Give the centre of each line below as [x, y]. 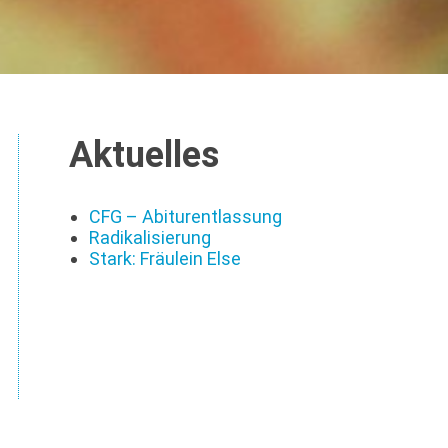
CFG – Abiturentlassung [185, 216]
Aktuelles [143, 154]
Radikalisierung [149, 237]
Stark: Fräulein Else [164, 258]
